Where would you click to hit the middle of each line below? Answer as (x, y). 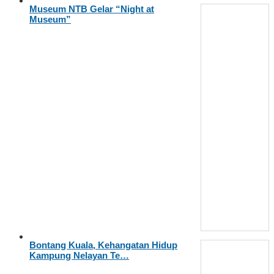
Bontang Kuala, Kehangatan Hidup (103, 245)
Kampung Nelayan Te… (79, 255)
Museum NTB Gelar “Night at (92, 9)
